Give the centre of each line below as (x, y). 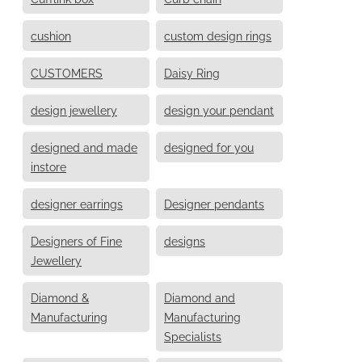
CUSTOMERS (67, 72)
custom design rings (218, 35)
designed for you (209, 146)
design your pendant (219, 109)
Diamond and (200, 297)
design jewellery (74, 109)
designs (185, 240)
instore (48, 166)
